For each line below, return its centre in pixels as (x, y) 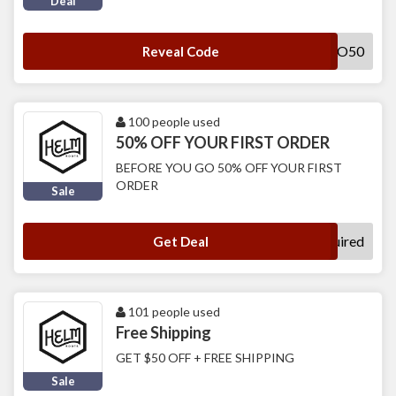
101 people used (173, 312)
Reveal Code (180, 52)
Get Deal (180, 242)
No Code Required (308, 241)
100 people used (173, 122)
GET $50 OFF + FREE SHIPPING (205, 358)
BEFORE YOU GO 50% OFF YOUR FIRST (229, 168)
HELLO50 (334, 51)
